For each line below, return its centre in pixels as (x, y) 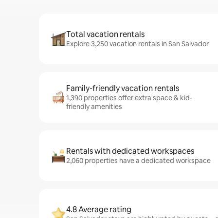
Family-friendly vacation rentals (123, 88)
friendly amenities (94, 107)
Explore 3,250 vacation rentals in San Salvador (137, 44)
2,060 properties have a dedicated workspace (138, 161)
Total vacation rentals (105, 34)
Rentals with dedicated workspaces (130, 151)
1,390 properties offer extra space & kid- (129, 98)
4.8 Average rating (99, 209)
